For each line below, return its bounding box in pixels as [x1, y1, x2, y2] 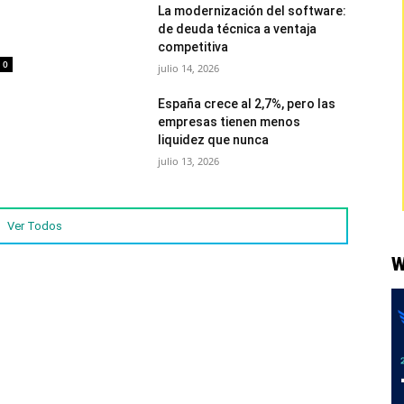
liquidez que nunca [158, 133, 270, 147]
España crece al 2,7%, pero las [158, 96, 336, 111]
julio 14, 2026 [158, 61, 220, 75]
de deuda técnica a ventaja [158, 22, 317, 36]
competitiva [158, 40, 229, 54]
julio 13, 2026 [158, 154, 220, 168]
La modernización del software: [158, 4, 347, 18]
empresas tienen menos [158, 115, 301, 129]
